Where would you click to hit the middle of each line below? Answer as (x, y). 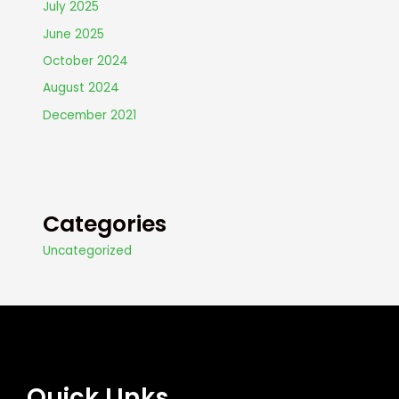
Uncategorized (88, 250)
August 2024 (81, 88)
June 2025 (74, 34)
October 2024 (86, 61)
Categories (105, 224)
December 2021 (90, 115)
